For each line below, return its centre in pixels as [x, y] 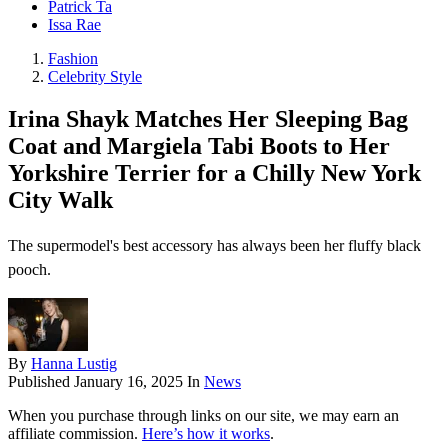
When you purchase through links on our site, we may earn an [203, 416]
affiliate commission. [75, 434]
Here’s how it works [206, 434]
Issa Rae [74, 25]
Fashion [73, 59]
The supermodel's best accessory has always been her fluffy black [214, 246]
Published [41, 382]
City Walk [60, 200]
